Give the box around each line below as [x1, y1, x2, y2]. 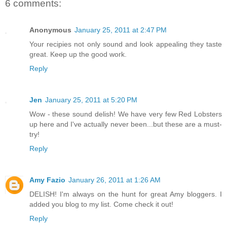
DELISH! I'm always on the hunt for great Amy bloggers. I [29, 190, 222, 198]
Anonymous [29, 25, 71, 34]
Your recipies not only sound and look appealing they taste [29, 40, 222, 48]
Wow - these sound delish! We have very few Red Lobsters [29, 109, 222, 118]
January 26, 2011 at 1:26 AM [68, 175, 161, 184]
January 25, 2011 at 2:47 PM [74, 25, 167, 34]
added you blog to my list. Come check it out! [29, 200, 173, 208]
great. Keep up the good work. [29, 50, 127, 58]
